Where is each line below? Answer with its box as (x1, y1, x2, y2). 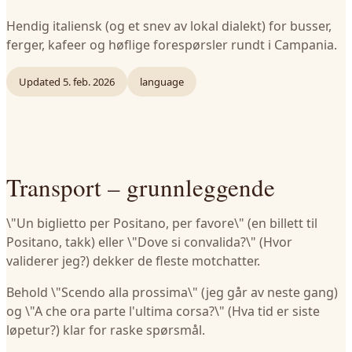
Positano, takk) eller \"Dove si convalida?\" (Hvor (6, 233, 292, 251)
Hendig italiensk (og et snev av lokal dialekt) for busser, (6, 17, 332, 35)
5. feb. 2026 (63, 75, 115, 89)
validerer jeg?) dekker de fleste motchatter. (6, 252, 260, 269)
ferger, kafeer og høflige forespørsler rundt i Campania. (6, 36, 337, 53)
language (140, 75, 184, 89)
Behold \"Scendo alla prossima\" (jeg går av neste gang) (6, 284, 338, 301)
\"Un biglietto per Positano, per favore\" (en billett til (6, 214, 317, 232)
